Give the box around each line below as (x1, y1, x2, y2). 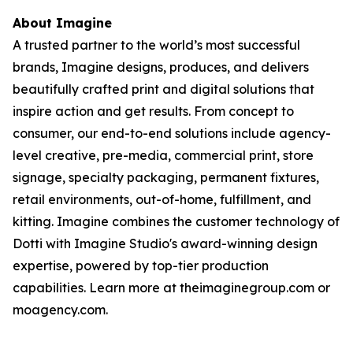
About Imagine (13, 15, 112, 31)
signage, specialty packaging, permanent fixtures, (13, 169, 319, 185)
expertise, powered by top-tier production (13, 258, 269, 273)
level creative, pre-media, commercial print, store (13, 147, 314, 163)
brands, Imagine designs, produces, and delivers (13, 59, 309, 75)
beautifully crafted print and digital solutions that (13, 81, 314, 97)
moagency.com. (13, 302, 108, 318)
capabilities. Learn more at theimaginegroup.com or (13, 280, 330, 295)
